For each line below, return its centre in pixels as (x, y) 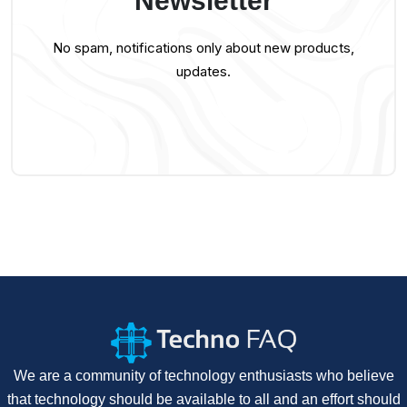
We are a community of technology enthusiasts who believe (203, 375)
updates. (203, 72)
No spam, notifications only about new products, (203, 48)
